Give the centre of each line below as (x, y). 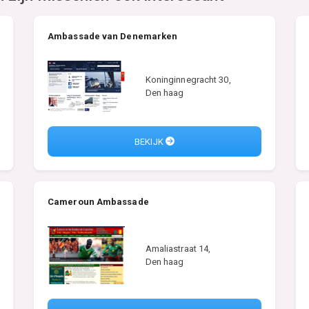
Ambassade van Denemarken (113, 36)
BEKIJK (150, 141)
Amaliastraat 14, (178, 249)
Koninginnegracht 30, (188, 79)
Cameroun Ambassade (98, 202)
